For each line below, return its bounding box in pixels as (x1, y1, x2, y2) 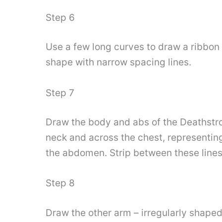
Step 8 (46, 177, 75, 189)
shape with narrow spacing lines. (46, 56, 191, 68)
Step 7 (46, 87, 74, 99)
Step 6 (46, 11, 75, 23)
